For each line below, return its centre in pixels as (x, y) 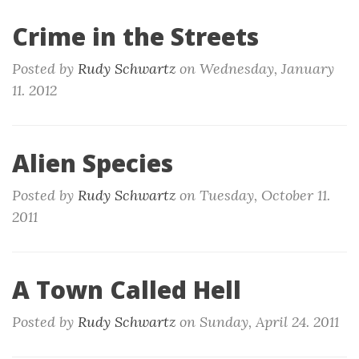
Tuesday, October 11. (265, 195)
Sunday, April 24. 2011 (269, 322)
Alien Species (93, 163)
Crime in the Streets (135, 36)
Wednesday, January (267, 69)
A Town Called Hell (127, 290)
